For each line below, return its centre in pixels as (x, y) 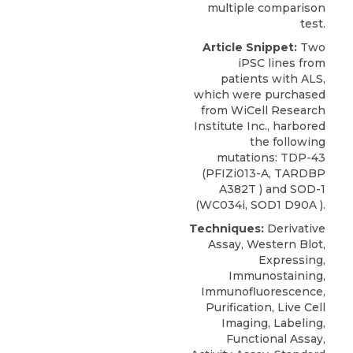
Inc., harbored (284, 126)
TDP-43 (303, 158)
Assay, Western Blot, (267, 244)
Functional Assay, (276, 339)
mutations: (249, 158)
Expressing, (292, 260)
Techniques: (227, 229)
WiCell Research (278, 110)
